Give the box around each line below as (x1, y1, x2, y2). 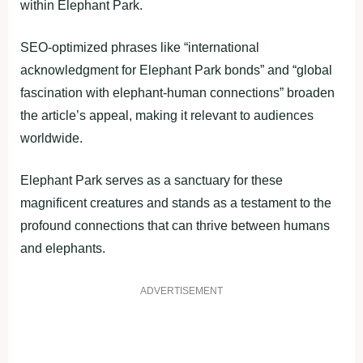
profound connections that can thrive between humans (20, 218, 330, 233)
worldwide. (20, 130, 83, 145)
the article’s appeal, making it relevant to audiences (20, 108, 314, 122)
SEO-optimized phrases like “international (20, 40, 259, 54)
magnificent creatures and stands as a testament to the (20, 195, 331, 210)
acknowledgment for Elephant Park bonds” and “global (20, 62, 332, 77)
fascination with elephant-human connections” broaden (20, 85, 335, 100)
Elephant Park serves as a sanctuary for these (20, 173, 283, 187)
